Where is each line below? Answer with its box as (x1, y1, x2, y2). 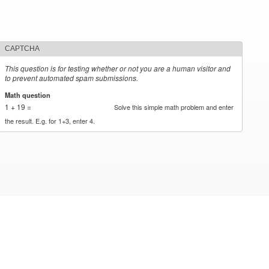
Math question (5, 89, 53, 100)
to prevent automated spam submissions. (5, 73, 139, 83)
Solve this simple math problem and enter (114, 101, 234, 112)
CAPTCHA (5, 44, 40, 53)
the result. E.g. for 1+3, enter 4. (5, 115, 95, 125)
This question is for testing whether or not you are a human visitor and (5, 63, 231, 73)
